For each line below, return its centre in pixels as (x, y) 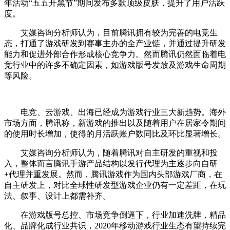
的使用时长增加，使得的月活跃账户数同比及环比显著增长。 (115, 134)
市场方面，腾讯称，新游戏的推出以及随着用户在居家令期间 (115, 123)
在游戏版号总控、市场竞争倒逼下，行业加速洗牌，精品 (115, 215)
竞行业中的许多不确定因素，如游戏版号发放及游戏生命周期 (115, 65)
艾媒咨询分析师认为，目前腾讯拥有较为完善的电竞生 (111, 33)
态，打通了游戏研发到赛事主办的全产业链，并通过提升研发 (115, 44)
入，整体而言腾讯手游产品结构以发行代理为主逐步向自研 (111, 164)
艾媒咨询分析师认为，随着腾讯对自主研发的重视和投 (111, 153)
